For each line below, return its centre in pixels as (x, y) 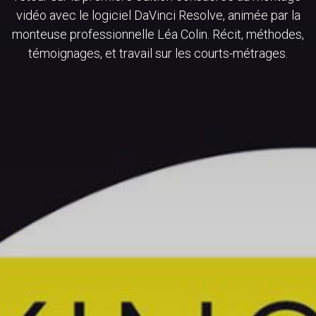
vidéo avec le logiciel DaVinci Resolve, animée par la (158, 15)
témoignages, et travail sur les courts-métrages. (158, 53)
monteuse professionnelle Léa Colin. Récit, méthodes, (158, 34)
